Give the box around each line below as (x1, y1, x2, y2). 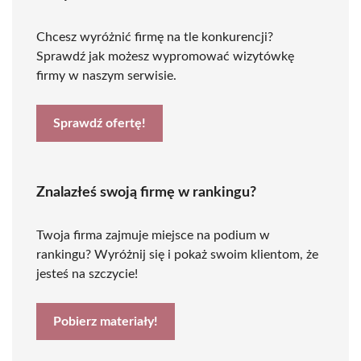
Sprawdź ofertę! (53, 117, 146, 130)
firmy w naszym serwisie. (36, 69, 176, 82)
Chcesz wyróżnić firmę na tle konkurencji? (36, 31, 273, 44)
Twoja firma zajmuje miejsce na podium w (36, 229, 270, 242)
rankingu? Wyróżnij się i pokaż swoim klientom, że (36, 248, 318, 261)
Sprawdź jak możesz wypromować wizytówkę (36, 50, 294, 63)
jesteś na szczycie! (36, 268, 138, 280)
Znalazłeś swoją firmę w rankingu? (36, 185, 256, 200)
